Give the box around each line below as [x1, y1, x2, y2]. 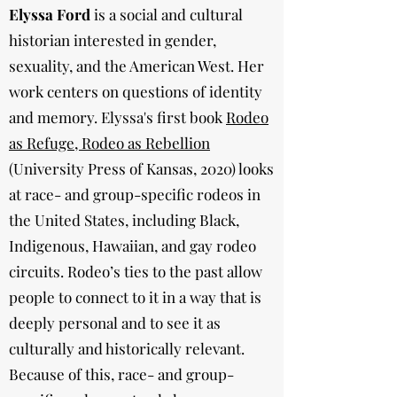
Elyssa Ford [9, 4, 94, 24]
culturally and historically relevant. [9, 339, 245, 358]
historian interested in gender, [9, 30, 216, 50]
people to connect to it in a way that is [9, 287, 261, 307]
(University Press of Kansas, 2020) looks [9, 159, 274, 178]
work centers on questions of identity [9, 82, 262, 101]
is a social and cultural [94, 4, 243, 24]
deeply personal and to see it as [9, 313, 221, 332]
